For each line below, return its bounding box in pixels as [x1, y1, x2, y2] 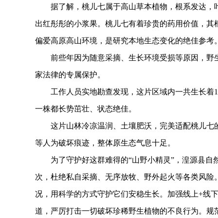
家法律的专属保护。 [35, 70, 105, 79]
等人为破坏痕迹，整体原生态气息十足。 [35, 138, 175, 147]
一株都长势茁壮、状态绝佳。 [35, 104, 136, 113]
